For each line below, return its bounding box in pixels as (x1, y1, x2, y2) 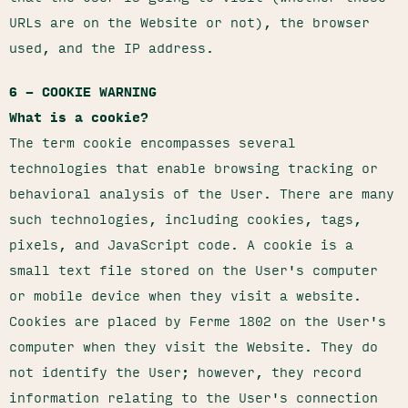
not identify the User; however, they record (9, 361, 362, 382)
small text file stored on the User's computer (9, 259, 378, 280)
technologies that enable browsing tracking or (9, 157, 378, 178)
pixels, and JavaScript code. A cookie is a (9, 233, 353, 255)
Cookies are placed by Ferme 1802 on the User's (9, 310, 386, 331)
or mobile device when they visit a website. (9, 284, 362, 306)
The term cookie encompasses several (9, 131, 296, 153)
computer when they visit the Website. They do (9, 335, 378, 357)
